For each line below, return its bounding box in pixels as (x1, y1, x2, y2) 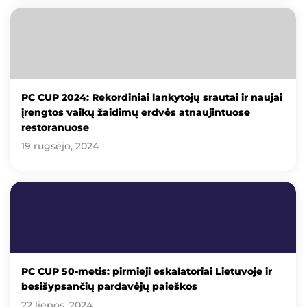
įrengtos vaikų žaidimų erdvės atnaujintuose (21, 106, 250, 119)
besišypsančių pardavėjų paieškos (21, 280, 197, 293)
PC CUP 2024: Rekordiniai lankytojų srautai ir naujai (21, 91, 282, 103)
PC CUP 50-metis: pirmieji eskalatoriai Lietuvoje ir (21, 265, 272, 278)
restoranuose (21, 121, 89, 134)
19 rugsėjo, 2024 (21, 140, 99, 152)
